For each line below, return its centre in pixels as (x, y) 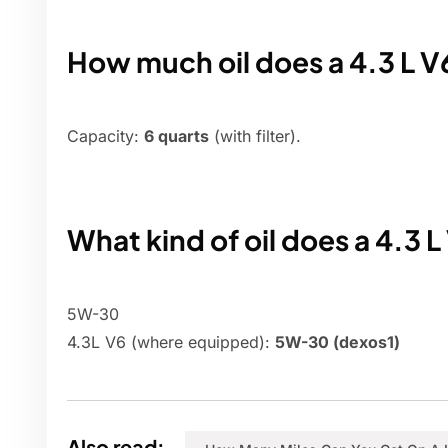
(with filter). (255, 136)
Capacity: (105, 136)
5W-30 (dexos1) (337, 342)
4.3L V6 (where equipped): (171, 342)
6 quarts (176, 136)
